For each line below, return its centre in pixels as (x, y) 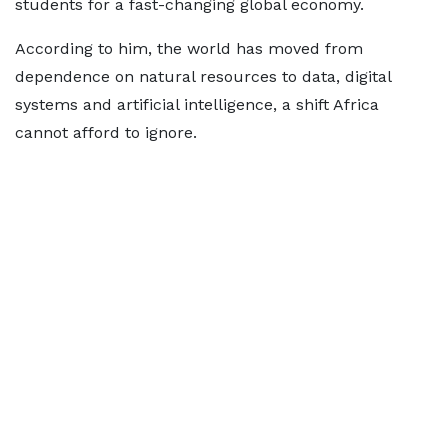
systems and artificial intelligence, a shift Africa (197, 104)
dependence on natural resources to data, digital (203, 76)
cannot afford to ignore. (106, 132)
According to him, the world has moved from (189, 48)
